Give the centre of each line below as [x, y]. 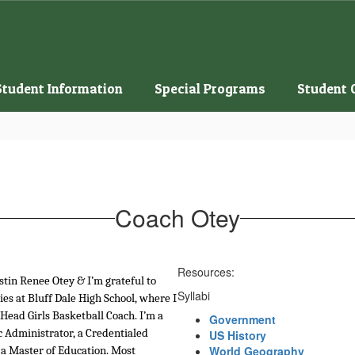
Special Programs [210, 88]
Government [242, 319]
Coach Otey [177, 218]
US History [238, 335]
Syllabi [194, 296]
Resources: [206, 272]
